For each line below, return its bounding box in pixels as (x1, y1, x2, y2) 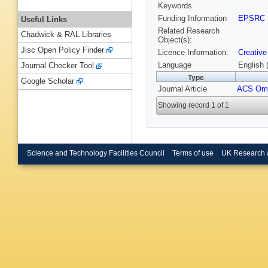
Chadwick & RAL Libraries (21, 30, 111, 39)
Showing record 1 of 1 (158, 101, 230, 110)
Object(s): (158, 35, 192, 45)
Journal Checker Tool (21, 61, 94, 71)
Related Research (158, 26, 220, 36)
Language (158, 60, 191, 70)
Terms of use (172, 149, 214, 157)
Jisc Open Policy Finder (21, 45, 104, 55)
